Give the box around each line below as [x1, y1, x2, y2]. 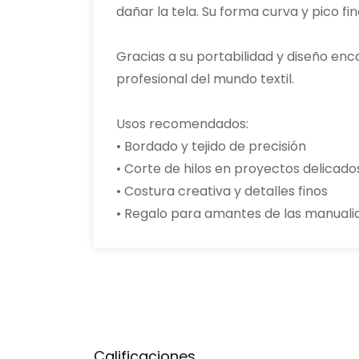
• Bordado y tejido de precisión [116, 137, 306, 155]
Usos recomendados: [116, 115, 248, 133]
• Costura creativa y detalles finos [116, 182, 328, 200]
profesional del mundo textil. [116, 70, 294, 88]
